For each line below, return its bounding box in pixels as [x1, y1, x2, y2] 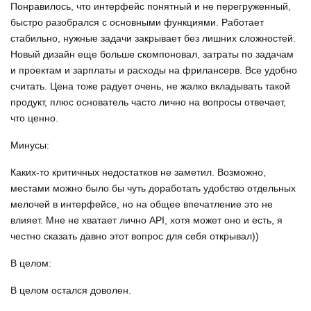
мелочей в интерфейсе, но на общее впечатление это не [10, 199, 273, 210]
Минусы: [10, 140, 49, 151]
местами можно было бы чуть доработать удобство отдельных [10, 183, 296, 194]
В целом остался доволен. [10, 285, 131, 296]
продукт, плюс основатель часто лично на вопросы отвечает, [10, 96, 286, 108]
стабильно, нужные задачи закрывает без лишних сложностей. [10, 33, 296, 44]
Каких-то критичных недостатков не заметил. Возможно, [10, 167, 266, 178]
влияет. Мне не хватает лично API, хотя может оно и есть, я [10, 215, 283, 226]
